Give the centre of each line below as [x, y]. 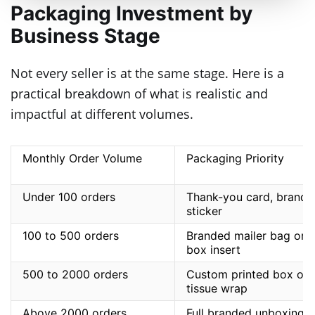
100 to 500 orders [71, 236]
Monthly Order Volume [82, 159]
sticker [204, 211]
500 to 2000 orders [75, 275]
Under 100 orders [69, 197]
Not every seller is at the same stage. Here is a [147, 73]
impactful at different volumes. [102, 114]
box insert [213, 250]
